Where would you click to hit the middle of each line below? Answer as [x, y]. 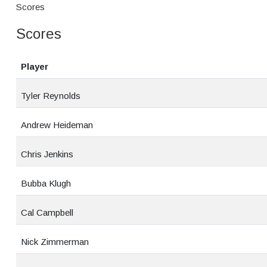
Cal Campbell [47, 212]
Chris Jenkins [47, 154]
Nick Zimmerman [55, 242]
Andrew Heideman [57, 125]
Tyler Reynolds [51, 96]
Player [35, 66]
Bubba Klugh [46, 183]
